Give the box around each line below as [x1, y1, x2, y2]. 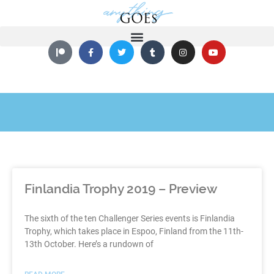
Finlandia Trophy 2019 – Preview [24, 181, 217, 197]
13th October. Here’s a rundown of [24, 239, 154, 250]
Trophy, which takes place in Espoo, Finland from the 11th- [24, 226, 243, 237]
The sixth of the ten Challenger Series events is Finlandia [24, 213, 235, 224]
